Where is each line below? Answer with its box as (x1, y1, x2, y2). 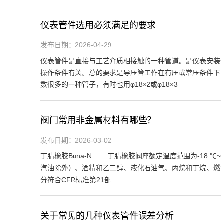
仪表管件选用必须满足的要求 (40, 20, 156, 30)
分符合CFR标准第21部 (40, 175, 111, 184)
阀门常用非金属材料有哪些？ (40, 115, 156, 125)
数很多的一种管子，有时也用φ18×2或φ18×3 (40, 80, 178, 88)
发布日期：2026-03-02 (40, 136, 111, 144)
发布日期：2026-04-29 (40, 40, 111, 49)
